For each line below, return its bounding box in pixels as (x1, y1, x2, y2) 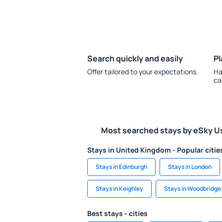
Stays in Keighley (96, 184, 143, 193)
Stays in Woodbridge (164, 184, 221, 193)
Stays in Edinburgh (96, 163, 147, 171)
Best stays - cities (87, 209, 148, 218)
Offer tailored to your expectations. (87, 67, 198, 76)
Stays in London (168, 163, 212, 171)
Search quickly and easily (87, 53, 183, 64)
